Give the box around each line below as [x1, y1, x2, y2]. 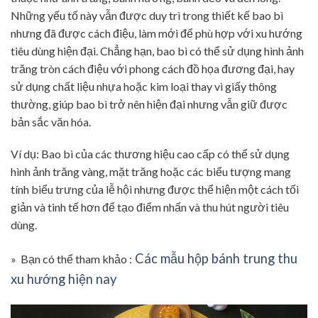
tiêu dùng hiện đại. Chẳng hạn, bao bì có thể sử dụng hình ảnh [11, 43, 304, 57]
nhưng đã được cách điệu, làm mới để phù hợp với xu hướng [11, 26, 302, 40]
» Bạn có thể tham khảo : [11, 252, 132, 266]
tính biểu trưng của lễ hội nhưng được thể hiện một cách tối [11, 182, 299, 197]
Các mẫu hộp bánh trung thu [135, 251, 297, 267]
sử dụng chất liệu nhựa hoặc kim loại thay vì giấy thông [11, 79, 277, 93]
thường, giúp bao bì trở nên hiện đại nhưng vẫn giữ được [11, 97, 287, 111]
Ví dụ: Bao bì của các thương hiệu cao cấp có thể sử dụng [11, 147, 290, 161]
